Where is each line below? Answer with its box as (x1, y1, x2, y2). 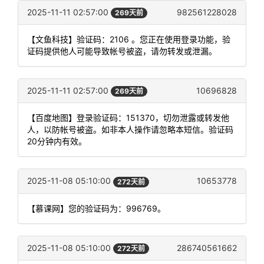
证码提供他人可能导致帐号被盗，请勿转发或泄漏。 (27, 46, 217, 57)
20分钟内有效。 (27, 136, 87, 147)
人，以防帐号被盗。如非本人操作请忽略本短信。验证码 (27, 124, 233, 135)
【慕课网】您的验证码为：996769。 (27, 203, 166, 213)
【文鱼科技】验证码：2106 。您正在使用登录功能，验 (27, 34, 230, 45)
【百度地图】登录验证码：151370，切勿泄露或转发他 (27, 113, 229, 123)
